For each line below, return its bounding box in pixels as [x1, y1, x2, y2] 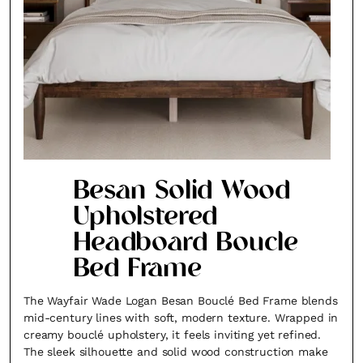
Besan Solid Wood [72, 173, 290, 211]
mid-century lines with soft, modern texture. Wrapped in [23, 311, 339, 324]
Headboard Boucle [72, 225, 298, 263]
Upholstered [72, 199, 218, 237]
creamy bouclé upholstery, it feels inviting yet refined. [23, 328, 322, 341]
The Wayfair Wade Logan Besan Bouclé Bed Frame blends [23, 294, 338, 307]
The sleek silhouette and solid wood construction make [23, 345, 328, 358]
